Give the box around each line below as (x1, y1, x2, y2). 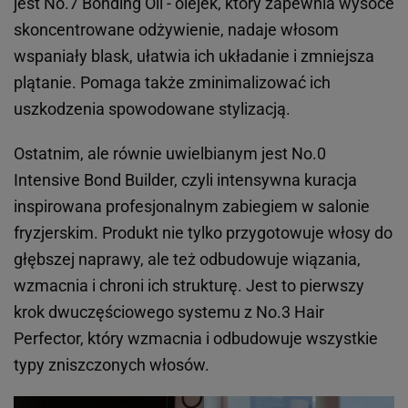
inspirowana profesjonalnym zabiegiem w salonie (14, 197, 370, 217)
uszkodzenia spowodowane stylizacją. (14, 99, 291, 119)
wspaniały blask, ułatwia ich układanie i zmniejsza (14, 46, 374, 66)
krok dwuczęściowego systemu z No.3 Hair (14, 302, 324, 322)
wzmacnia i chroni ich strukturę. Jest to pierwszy (14, 276, 364, 296)
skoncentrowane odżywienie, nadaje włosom (14, 20, 339, 40)
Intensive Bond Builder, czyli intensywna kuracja (14, 170, 357, 190)
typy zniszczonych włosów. (14, 355, 209, 375)
